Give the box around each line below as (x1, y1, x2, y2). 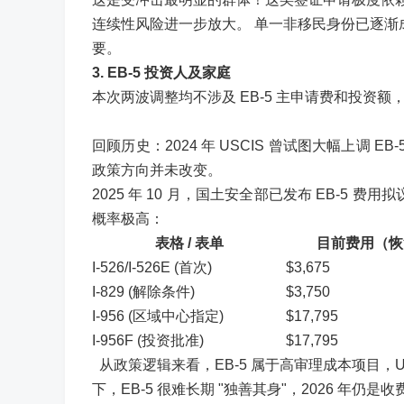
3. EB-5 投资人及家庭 (92, 65, 231, 80)
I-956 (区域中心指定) (92, 308, 224, 324)
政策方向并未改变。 (92, 162, 222, 178)
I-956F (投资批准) (92, 333, 204, 348)
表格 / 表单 (154, 235, 224, 251)
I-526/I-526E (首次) (92, 260, 212, 275)
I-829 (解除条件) (92, 284, 195, 299)
